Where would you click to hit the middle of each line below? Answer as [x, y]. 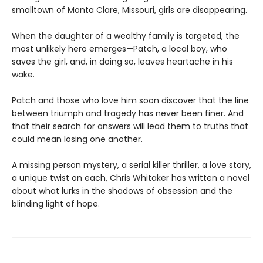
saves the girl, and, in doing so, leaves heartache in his [122, 61]
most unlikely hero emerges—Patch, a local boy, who [119, 48]
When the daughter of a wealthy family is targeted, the [126, 36]
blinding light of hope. [56, 203]
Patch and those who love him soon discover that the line [130, 100]
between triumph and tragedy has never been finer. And [128, 113]
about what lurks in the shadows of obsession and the [122, 190]
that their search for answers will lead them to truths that [130, 126]
